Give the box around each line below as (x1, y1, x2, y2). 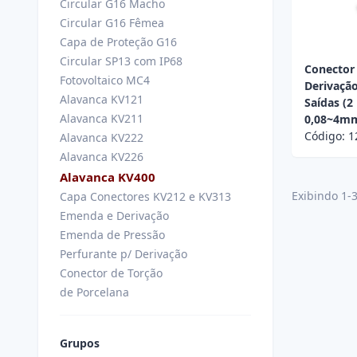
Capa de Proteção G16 (60, 34, 177, 49)
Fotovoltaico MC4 (60, 73, 150, 88)
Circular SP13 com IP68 (60, 53, 182, 69)
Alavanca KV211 (60, 111, 143, 126)
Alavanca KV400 (60, 169, 155, 185)
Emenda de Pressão (60, 227, 165, 242)
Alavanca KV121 (60, 92, 143, 107)
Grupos (60, 335, 100, 351)
